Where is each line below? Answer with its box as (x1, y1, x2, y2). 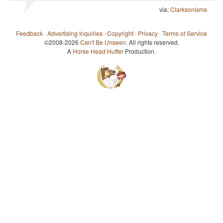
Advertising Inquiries (47, 28, 103, 37)
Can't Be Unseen (80, 37, 126, 46)
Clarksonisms (170, 4, 207, 13)
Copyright (107, 28, 133, 37)
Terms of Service (162, 28, 207, 37)
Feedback (16, 28, 43, 37)
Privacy (138, 28, 158, 37)
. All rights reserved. (125, 37, 179, 46)
